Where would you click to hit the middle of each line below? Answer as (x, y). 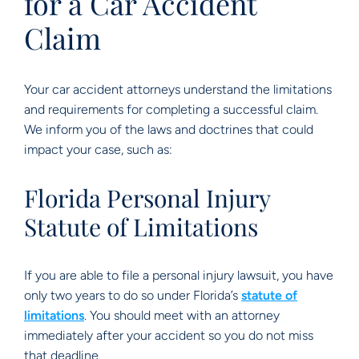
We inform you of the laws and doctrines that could (169, 129)
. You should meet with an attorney (182, 315)
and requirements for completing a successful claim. (171, 109)
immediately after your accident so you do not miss (169, 335)
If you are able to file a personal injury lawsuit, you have (179, 275)
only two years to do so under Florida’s (133, 295)
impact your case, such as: (98, 149)
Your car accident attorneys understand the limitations (178, 89)
